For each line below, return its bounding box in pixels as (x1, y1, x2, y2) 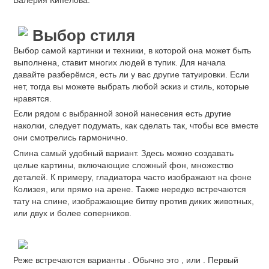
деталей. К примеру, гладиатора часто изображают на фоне (13, 172, 252, 182)
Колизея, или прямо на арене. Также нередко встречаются (13, 184, 246, 194)
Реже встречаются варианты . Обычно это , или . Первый (13, 255, 238, 265)
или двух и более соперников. (13, 208, 131, 218)
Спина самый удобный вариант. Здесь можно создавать (13, 148, 234, 158)
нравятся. (13, 93, 52, 103)
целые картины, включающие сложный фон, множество (13, 160, 234, 170)
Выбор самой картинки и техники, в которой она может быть (13, 45, 251, 55)
